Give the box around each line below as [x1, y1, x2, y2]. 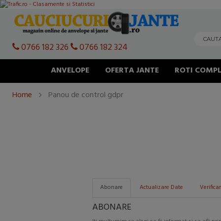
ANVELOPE [51, 64, 89, 77]
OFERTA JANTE [105, 64, 159, 77]
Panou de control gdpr [48, 88, 124, 102]
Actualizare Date [140, 183, 183, 193]
